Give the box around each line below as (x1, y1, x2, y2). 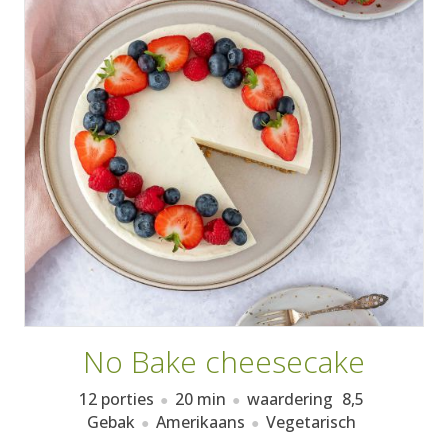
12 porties (79, 388, 154, 410)
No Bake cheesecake (83, 341, 365, 382)
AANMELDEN (272, 3, 418, 36)
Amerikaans (156, 411, 245, 433)
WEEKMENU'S (147, 78, 301, 111)
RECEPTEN (166, 8, 282, 41)
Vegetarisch (266, 411, 356, 433)
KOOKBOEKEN (145, 148, 303, 181)
